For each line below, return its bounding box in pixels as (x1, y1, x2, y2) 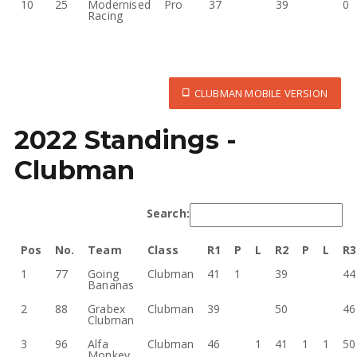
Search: (146, 205, 190, 221)
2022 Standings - (14, 124, 237, 155)
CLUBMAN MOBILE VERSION (189, 86, 328, 100)
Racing (87, 8, 124, 23)
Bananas (87, 277, 135, 292)
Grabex (87, 301, 126, 316)
